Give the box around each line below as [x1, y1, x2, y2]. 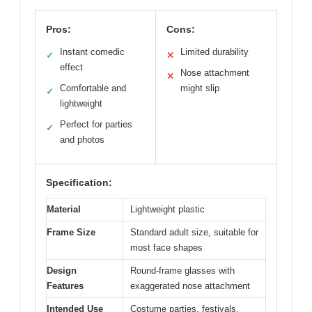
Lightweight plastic [130, 204, 205, 215]
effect [60, 62, 83, 73]
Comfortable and [60, 83, 126, 94]
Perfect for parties [60, 119, 132, 130]
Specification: [46, 177, 112, 189]
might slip [180, 83, 219, 94]
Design [47, 265, 77, 276]
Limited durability [180, 47, 249, 58]
